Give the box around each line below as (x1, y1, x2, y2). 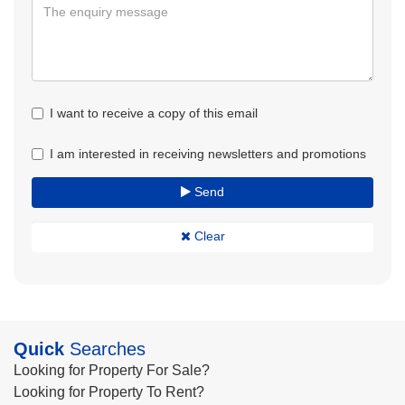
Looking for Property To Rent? (14, 384, 204, 400)
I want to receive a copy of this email (50, 106, 258, 120)
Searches (64, 339, 146, 359)
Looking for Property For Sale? (14, 363, 210, 378)
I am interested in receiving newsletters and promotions (50, 146, 366, 161)
